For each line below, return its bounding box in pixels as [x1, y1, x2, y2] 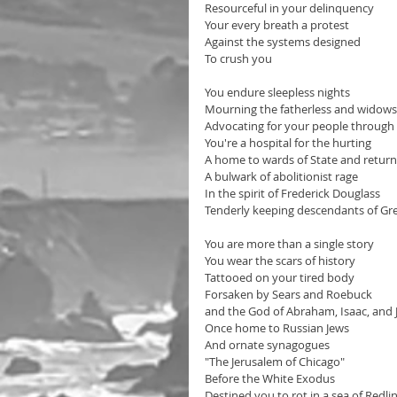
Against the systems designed [205, 33, 361, 50]
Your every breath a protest [205, 16, 349, 33]
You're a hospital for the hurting [205, 134, 371, 151]
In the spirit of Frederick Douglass [205, 184, 380, 201]
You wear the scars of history [205, 252, 355, 269]
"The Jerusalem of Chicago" [205, 353, 345, 370]
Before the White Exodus [205, 370, 338, 386]
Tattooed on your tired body [205, 269, 354, 285]
